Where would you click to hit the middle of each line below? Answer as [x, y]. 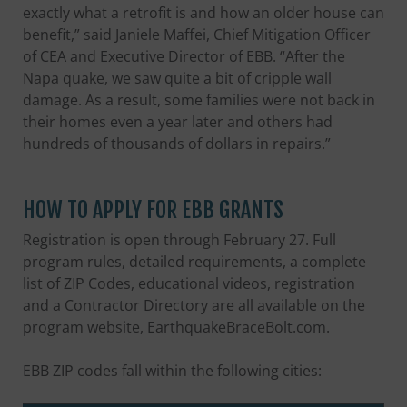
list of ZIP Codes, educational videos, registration [189, 283]
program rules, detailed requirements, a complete [194, 261]
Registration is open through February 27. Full [179, 239]
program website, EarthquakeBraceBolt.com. [176, 327]
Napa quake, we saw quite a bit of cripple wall [177, 78]
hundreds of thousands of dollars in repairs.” [177, 143]
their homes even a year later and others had [178, 121]
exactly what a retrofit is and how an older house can [203, 12]
